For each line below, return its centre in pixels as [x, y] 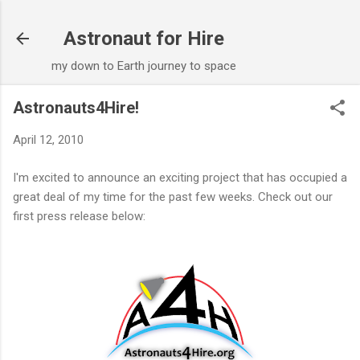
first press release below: [79, 216]
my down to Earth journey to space [144, 66]
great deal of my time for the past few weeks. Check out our [173, 196]
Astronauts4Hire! [76, 108]
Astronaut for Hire [144, 39]
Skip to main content [180, 20]
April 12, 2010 [48, 140]
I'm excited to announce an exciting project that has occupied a [180, 177]
